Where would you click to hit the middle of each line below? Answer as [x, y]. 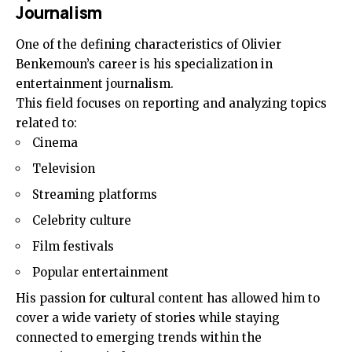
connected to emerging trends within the [139, 338]
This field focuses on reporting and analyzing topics [171, 104]
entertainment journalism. [95, 84]
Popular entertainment [101, 273]
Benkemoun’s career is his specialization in [144, 64]
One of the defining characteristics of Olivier [148, 45]
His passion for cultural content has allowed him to [168, 299]
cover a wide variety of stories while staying [148, 318]
